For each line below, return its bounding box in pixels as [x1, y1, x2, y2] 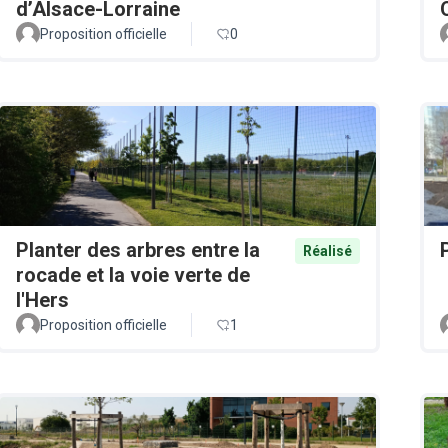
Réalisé [303, 243, 352, 260]
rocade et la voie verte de [16, 263, 250, 288]
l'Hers [16, 288, 69, 313]
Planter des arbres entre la [16, 238, 260, 263]
